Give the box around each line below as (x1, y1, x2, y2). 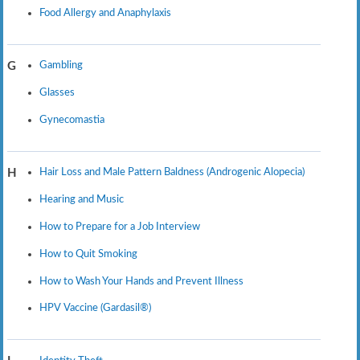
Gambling (39, 59, 83, 72)
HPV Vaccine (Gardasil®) (39, 302, 151, 314)
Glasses (39, 87, 75, 99)
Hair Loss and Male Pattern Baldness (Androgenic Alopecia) (39, 166, 305, 178)
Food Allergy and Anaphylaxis (39, 6, 171, 18)
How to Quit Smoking (39, 247, 137, 260)
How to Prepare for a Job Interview (39, 220, 200, 232)
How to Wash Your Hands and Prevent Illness (39, 275, 243, 287)
